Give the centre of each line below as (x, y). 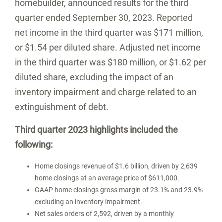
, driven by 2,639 (173, 166)
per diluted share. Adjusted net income (124, 47)
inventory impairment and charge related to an (106, 92)
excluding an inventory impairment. (88, 202)
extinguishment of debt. (62, 107)
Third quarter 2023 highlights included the (96, 130)
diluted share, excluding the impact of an (94, 77)
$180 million (131, 62)
